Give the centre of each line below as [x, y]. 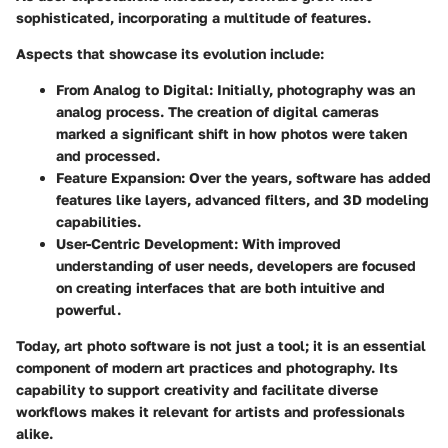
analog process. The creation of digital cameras [217, 112]
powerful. [88, 310]
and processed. [108, 156]
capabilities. [98, 222]
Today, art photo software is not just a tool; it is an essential [221, 346]
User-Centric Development [145, 244]
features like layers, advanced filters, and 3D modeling [242, 200]
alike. [34, 434]
